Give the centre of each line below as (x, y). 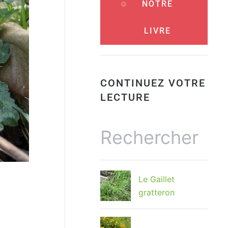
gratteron (156, 193)
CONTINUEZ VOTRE (153, 83)
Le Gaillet (156, 179)
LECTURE (125, 97)
